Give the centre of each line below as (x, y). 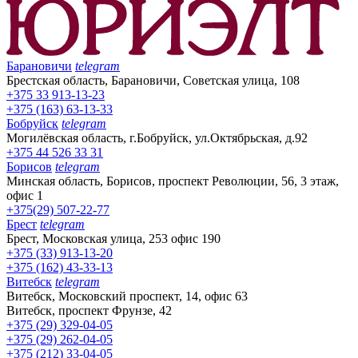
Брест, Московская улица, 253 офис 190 (113, 238)
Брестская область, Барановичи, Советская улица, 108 (153, 80)
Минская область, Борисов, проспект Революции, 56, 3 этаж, (173, 181)
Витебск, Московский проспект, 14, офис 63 (127, 296)
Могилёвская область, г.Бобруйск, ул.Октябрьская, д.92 (157, 137)
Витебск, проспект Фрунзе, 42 (89, 310)
